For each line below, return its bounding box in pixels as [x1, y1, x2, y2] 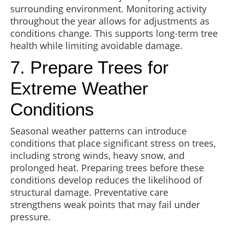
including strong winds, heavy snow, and [10, 149, 185, 162]
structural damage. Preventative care [10, 186, 168, 199]
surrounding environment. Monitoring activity [10, 3, 207, 15]
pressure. [10, 211, 51, 223]
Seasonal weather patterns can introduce [10, 125, 187, 138]
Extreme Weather [10, 78, 148, 99]
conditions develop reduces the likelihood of [10, 174, 202, 187]
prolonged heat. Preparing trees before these [10, 162, 204, 174]
